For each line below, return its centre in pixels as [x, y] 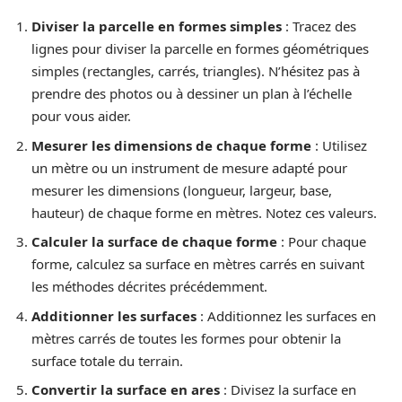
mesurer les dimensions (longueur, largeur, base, [182, 190]
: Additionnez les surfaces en [286, 315]
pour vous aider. [81, 116]
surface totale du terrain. [107, 360]
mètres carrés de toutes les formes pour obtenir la [186, 338]
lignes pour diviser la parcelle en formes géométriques [200, 49]
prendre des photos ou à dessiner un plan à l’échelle [192, 94]
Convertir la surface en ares [126, 390]
